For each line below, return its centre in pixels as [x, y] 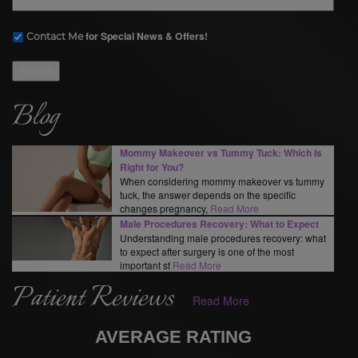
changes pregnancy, [165, 208]
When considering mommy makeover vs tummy [222, 181]
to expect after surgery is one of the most [207, 251]
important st [146, 265]
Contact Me [55, 36]
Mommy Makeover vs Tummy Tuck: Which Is [221, 152]
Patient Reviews [93, 298]
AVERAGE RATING [173, 336]
